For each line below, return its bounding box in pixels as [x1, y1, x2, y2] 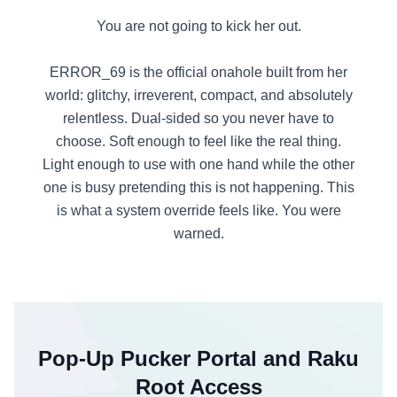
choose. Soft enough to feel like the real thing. [56, 134, 341, 149]
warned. [173, 226, 224, 241]
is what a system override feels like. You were [56, 203, 341, 218]
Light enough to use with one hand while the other [43, 157, 354, 172]
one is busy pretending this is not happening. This [43, 180, 354, 195]
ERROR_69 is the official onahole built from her [50, 65, 347, 80]
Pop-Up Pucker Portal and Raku [38, 346, 359, 370]
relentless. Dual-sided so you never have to [63, 111, 334, 126]
